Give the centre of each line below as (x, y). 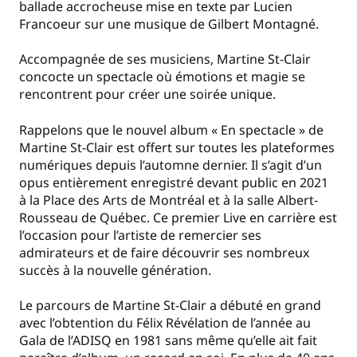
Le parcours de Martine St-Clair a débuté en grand (170, 306)
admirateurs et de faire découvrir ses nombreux (164, 252)
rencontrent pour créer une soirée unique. (147, 94)
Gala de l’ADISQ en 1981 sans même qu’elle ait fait (168, 341)
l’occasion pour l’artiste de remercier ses (140, 235)
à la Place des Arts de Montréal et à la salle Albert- (169, 200)
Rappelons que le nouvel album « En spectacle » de (171, 129)
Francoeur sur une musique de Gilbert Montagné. (169, 24)
